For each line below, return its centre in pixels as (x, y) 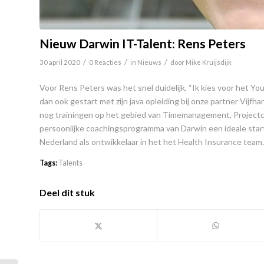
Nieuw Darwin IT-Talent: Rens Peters (143, 43)
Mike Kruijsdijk (209, 62)
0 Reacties (105, 62)
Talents (70, 163)
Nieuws (149, 62)
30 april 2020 (60, 62)
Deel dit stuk (67, 192)
